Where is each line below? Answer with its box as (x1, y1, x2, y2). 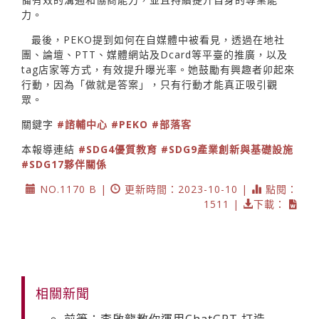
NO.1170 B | (36, 182, 110, 196)
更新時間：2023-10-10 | (121, 182, 251, 196)
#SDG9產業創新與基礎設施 (161, 142, 293, 156)
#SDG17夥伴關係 (21, 157, 107, 171)
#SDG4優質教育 (78, 142, 157, 156)
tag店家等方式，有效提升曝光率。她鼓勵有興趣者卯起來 (21, 62, 295, 76)
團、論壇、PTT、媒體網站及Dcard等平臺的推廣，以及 (21, 47, 288, 61)
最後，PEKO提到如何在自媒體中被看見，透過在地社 (31, 32, 285, 46)
